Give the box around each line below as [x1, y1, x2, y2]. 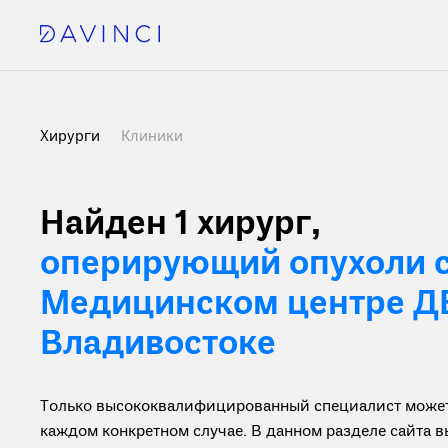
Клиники [121, 127, 183, 147]
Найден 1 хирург [40, 203, 311, 247]
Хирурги [40, 127, 104, 147]
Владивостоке [40, 323, 276, 367]
